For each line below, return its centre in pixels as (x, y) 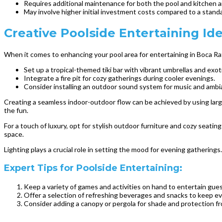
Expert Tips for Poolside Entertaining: (93, 168)
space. (14, 134)
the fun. (16, 110)
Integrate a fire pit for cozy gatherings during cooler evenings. (119, 78)
